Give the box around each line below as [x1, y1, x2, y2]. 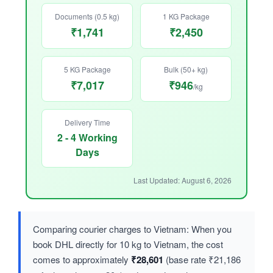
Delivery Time [64, 117, 110, 128]
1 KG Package [162, 11, 210, 22]
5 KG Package [63, 64, 111, 75]
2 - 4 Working [57, 130, 118, 145]
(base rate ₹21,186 [163, 253, 241, 266]
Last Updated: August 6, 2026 [133, 175, 232, 186]
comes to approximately [33, 253, 131, 266]
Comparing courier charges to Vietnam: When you [33, 222, 232, 236]
